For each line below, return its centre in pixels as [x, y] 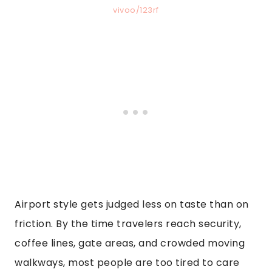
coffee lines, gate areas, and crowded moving [130, 243]
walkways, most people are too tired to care [127, 262]
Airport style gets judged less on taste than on [132, 204]
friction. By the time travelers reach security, [128, 223]
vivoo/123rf [136, 10]
